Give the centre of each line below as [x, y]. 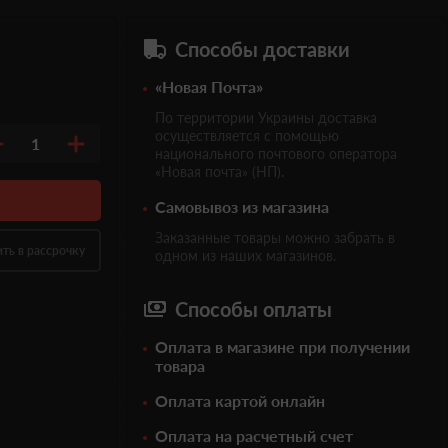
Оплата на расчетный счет [254, 435]
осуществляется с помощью [247, 135]
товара [180, 365]
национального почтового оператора [276, 153]
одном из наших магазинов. [245, 255]
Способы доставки [262, 49]
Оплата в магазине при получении [282, 346]
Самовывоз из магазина [242, 206]
